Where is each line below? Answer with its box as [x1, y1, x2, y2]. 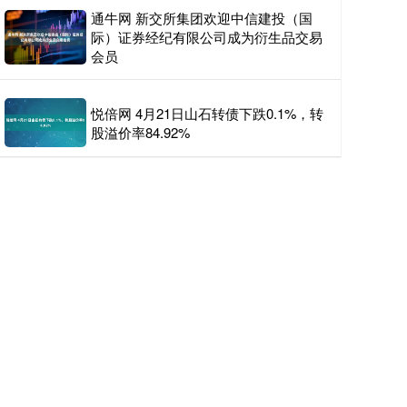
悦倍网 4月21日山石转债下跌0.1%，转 [91, 104, 323, 124]
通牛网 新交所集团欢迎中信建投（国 [91, 8, 313, 27]
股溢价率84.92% [91, 123, 190, 143]
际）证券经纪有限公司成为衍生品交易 [91, 27, 323, 46]
